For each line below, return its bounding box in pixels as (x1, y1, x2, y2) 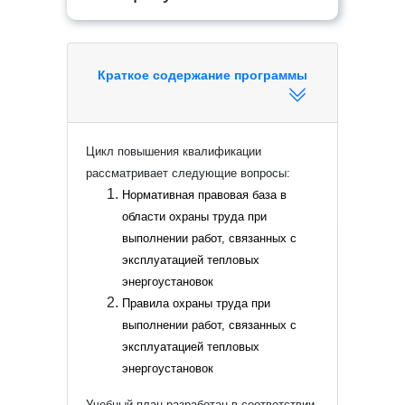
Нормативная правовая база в (122, 188, 287, 202)
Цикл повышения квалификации (86, 145, 261, 158)
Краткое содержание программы (98, 68, 307, 82)
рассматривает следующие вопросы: (86, 166, 290, 180)
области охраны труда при (122, 210, 267, 223)
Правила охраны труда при (122, 297, 270, 310)
